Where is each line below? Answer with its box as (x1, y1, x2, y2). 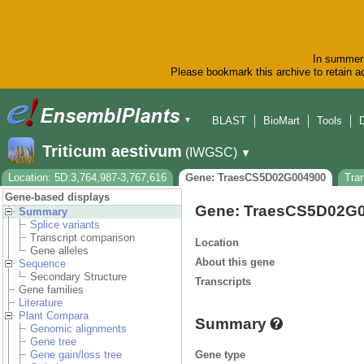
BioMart (263, 115, 300, 128)
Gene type (195, 348, 245, 361)
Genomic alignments (30, 323, 127, 336)
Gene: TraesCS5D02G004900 (185, 171, 326, 184)
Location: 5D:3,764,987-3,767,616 (8, 171, 167, 184)
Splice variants (30, 219, 100, 232)
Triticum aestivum (42, 142, 182, 161)
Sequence (19, 258, 66, 271)
